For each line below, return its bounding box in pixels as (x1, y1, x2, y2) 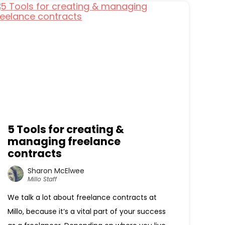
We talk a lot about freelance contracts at (8, 192, 157, 202)
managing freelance (8, 134, 121, 149)
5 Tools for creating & (8, 122, 125, 137)
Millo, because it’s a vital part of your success (8, 206, 166, 216)
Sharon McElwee (28, 165, 85, 176)
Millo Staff (28, 174, 57, 183)
